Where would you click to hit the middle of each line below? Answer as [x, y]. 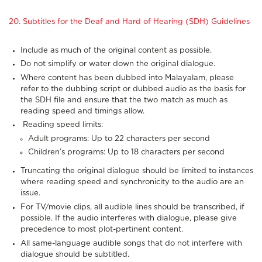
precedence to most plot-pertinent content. [102, 230]
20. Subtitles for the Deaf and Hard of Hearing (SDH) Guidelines [129, 22]
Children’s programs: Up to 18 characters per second [126, 153]
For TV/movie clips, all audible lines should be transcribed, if [132, 208]
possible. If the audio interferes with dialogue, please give [129, 219]
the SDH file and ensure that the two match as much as [124, 100]
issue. [30, 194]
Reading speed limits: [62, 125]
